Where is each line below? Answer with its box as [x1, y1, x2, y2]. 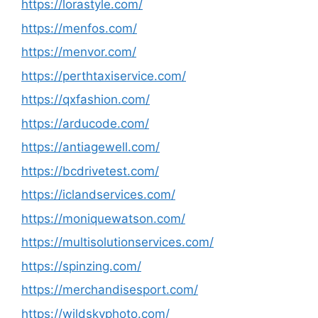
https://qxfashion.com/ [21, 92, 150, 106]
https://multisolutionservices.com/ [21, 235, 214, 249]
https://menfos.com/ [21, 21, 137, 35]
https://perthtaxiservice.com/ [21, 68, 186, 83]
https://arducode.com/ [21, 116, 149, 131]
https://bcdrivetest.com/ [21, 163, 159, 178]
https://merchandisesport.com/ [21, 283, 198, 297]
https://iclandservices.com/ [21, 187, 175, 202]
